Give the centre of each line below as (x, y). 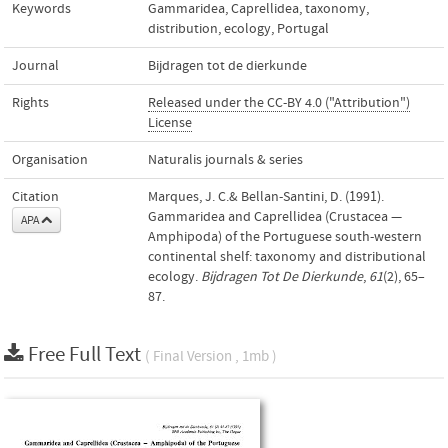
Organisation (50, 160)
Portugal (303, 29)
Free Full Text (86, 355)
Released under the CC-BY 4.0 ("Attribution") (279, 103)
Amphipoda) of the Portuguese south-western (285, 237)
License (170, 123)
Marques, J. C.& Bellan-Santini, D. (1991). (266, 197)
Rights (30, 103)
